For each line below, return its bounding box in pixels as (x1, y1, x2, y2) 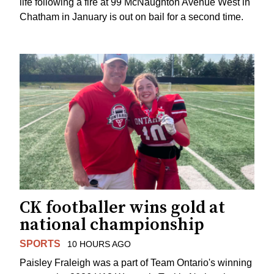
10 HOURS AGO (67, 239, 131, 250)
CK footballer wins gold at (20, 197, 225, 219)
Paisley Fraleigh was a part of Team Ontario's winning (20, 257, 252, 268)
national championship (20, 214, 204, 236)
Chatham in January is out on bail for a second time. (20, 12, 243, 23)
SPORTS (20, 239, 61, 250)
